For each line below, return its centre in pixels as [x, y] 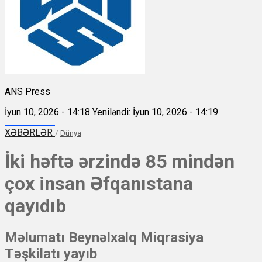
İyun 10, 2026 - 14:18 [47, 112]
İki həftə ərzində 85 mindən [120, 161]
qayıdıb [35, 206]
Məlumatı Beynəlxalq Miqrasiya [104, 238]
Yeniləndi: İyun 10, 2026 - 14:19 [155, 112]
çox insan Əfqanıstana [99, 183]
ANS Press [27, 91]
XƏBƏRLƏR [30, 132]
